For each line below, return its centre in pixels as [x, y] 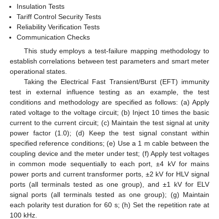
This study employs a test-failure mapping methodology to [116, 51]
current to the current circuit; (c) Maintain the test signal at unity [109, 123]
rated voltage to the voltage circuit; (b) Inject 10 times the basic [109, 113]
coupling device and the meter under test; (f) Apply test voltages [109, 154]
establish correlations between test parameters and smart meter [109, 61]
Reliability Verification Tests [58, 27]
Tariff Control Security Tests [59, 17]
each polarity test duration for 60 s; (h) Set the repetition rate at [109, 205]
